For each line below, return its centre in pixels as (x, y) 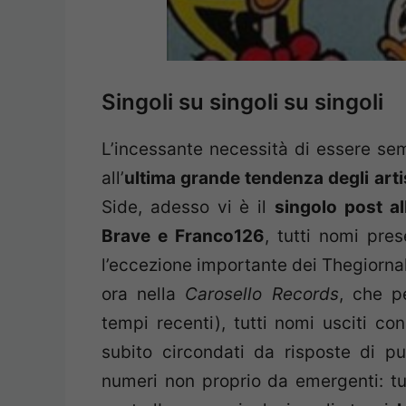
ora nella (144, 294)
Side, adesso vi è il (188, 207)
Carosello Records (262, 294)
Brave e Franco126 (183, 236)
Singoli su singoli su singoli (242, 101)
